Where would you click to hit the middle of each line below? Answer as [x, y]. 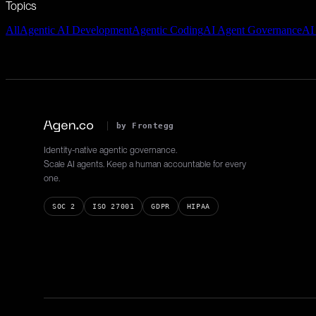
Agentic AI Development [76, 30]
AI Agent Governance [253, 30]
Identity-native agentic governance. [110, 150]
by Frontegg [145, 126]
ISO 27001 [114, 206]
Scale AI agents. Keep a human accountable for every [145, 164]
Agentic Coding [168, 30]
